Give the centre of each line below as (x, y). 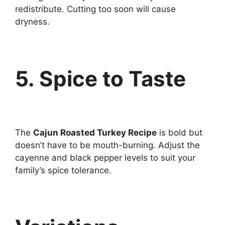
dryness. (32, 21)
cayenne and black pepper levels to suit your (105, 158)
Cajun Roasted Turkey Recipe (95, 133)
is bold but (180, 133)
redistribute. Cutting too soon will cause (95, 9)
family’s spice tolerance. (63, 170)
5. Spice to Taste (100, 78)
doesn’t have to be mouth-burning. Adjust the (107, 145)
